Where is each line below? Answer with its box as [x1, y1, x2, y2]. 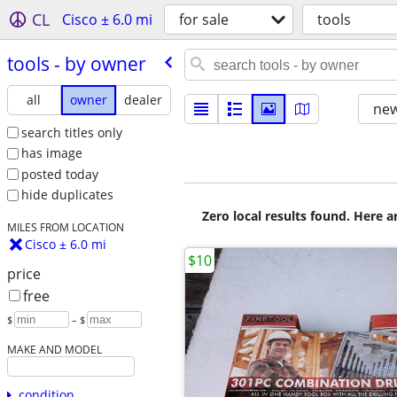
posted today [20, 165, 98, 183]
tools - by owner [6, 51, 146, 76]
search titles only [20, 123, 122, 141]
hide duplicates [20, 186, 113, 204]
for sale [179, 10, 229, 29]
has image [20, 144, 82, 162]
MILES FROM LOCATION [6, 220, 124, 235]
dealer [124, 90, 163, 108]
